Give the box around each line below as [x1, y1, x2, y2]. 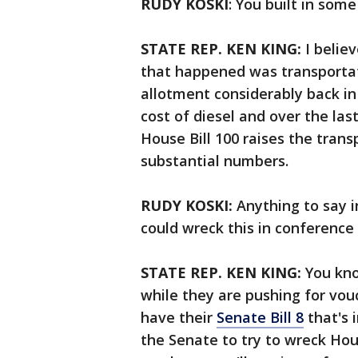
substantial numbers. [141, 151, 288, 170]
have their [141, 308, 217, 327]
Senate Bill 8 [217, 308, 304, 327]
